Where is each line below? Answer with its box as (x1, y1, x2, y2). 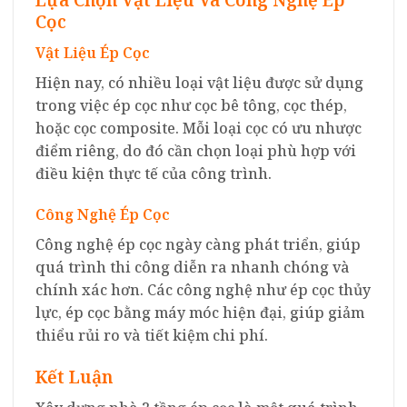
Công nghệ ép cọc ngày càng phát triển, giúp (35, 234, 361, 255)
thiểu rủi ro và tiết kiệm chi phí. (35, 325, 268, 346)
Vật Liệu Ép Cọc (35, 42, 150, 63)
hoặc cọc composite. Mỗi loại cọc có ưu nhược (35, 117, 362, 138)
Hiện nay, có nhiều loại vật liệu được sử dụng (35, 72, 363, 93)
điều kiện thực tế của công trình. (35, 163, 272, 184)
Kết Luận (35, 364, 113, 390)
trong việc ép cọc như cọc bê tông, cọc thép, (35, 94, 347, 115)
